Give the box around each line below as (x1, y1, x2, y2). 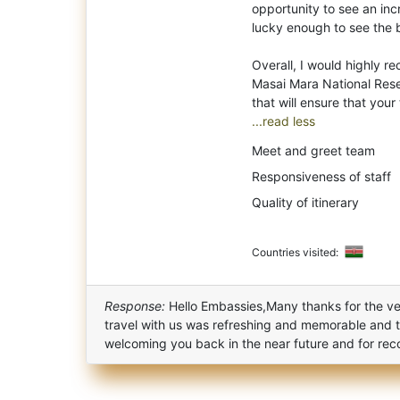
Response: (104, 297, 165, 313)
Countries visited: (252, 245, 341, 259)
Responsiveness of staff (252, 168, 391, 184)
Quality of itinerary (252, 194, 359, 210)
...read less (252, 112, 315, 129)
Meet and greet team (252, 142, 375, 158)
